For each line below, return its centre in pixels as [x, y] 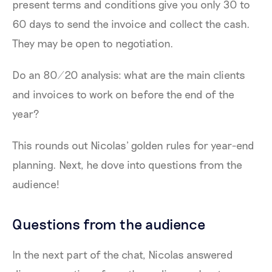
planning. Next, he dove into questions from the [127, 165]
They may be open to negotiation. [93, 43]
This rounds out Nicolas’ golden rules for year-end [133, 145]
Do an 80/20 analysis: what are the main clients [129, 75]
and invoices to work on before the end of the [123, 94]
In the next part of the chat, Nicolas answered [123, 254]
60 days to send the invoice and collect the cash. [131, 24]
